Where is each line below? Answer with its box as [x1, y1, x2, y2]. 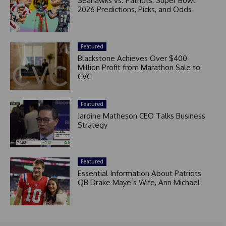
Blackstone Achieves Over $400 [77, 53, 187, 63]
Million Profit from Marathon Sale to [77, 62, 200, 72]
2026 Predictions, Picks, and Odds [77, 5, 192, 15]
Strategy [77, 120, 107, 130]
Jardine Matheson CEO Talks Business [77, 110, 205, 121]
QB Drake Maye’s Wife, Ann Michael [77, 178, 200, 188]
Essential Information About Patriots [77, 168, 201, 179]
